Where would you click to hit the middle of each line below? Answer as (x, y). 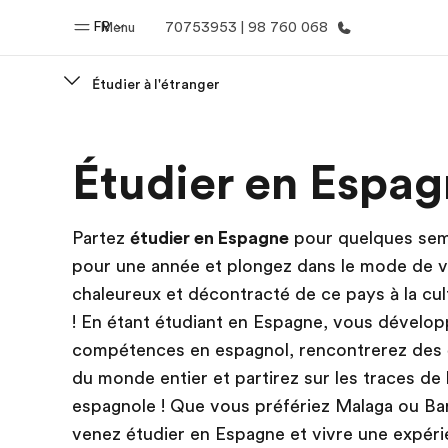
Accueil (192, 145)
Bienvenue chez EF (192, 175)
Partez (101, 238)
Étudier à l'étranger (156, 84)
